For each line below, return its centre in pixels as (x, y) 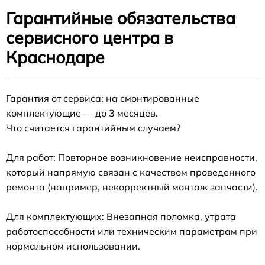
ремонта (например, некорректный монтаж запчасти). (132, 187)
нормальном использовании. (73, 246)
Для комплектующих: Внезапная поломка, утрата (121, 216)
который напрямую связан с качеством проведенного (131, 172)
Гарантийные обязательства (121, 18)
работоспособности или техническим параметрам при (132, 231)
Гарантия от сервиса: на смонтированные (103, 98)
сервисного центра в (90, 38)
